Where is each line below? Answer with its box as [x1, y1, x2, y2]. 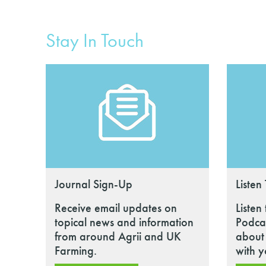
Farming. [55, 243, 97, 258]
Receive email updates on [55, 200, 177, 216]
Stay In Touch [46, 28, 144, 53]
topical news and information [55, 214, 194, 230]
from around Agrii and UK [55, 229, 181, 244]
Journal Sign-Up [55, 176, 132, 192]
